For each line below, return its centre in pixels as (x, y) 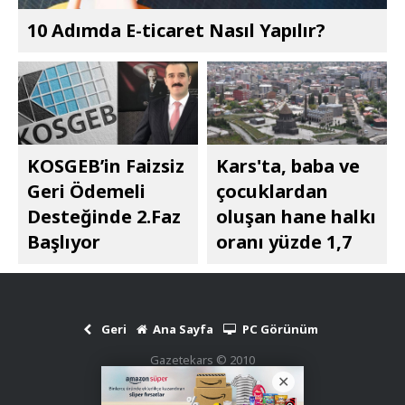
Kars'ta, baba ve (288, 166)
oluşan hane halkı (296, 217)
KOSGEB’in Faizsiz (106, 166)
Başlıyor (64, 242)
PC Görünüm (279, 329)
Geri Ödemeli (86, 191)
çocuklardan (272, 191)
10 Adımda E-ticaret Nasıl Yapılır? (176, 30)
